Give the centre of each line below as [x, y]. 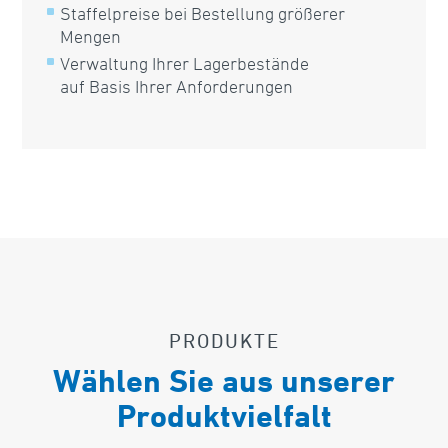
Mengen [91, 35]
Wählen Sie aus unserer [224, 380]
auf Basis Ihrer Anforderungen [177, 85]
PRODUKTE [224, 340]
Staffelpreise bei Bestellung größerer [203, 12]
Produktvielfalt [224, 415]
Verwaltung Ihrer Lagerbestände [185, 62]
